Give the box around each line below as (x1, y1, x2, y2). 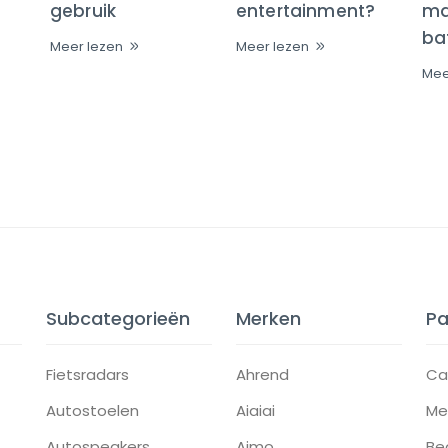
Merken (236, 306, 301, 332)
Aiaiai (236, 400, 275, 422)
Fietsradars (46, 364, 129, 386)
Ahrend (236, 364, 289, 386)
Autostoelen (46, 400, 139, 422)
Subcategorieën (46, 306, 190, 332)
